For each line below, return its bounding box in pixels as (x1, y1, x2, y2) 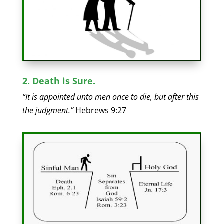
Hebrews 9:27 (73, 105, 126, 116)
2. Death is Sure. (22, 75, 95, 87)
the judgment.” (22, 105, 73, 116)
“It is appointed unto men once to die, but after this (22, 91, 199, 103)
